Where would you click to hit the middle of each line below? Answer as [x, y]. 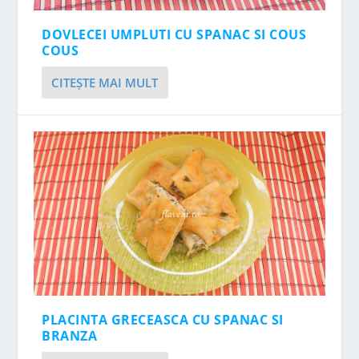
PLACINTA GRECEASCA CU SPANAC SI [163, 319]
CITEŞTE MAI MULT [105, 83]
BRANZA [70, 335]
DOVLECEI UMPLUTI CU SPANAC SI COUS [174, 35]
